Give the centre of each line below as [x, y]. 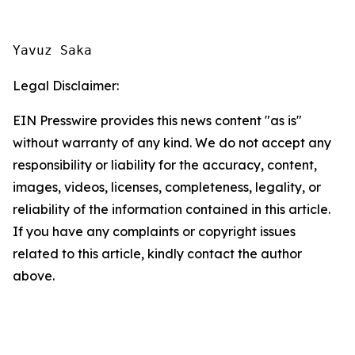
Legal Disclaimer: [66, 86]
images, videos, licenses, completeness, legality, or [167, 187]
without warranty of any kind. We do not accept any [172, 143]
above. [34, 276]
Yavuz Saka [52, 50]
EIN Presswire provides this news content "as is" [157, 120]
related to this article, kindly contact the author [157, 254]
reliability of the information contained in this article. [172, 209]
